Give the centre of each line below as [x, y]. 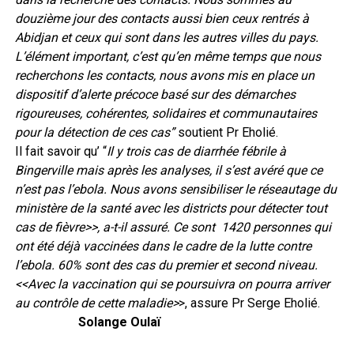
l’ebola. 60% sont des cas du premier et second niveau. [166, 265]
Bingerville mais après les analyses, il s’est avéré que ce [168, 170]
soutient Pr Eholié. [226, 132]
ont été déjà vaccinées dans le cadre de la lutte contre [163, 246]
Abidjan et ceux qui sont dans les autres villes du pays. [166, 37]
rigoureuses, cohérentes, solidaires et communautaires [166, 113]
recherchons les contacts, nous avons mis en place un [164, 75]
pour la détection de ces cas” [94, 132]
